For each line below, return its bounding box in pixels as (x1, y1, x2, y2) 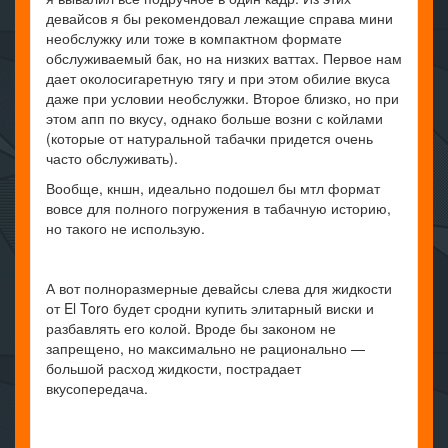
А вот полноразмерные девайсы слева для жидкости (46, 278, 392, 299)
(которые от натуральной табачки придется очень (46, 128, 373, 149)
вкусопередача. (46, 378, 148, 399)
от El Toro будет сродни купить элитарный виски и (46, 298, 374, 319)
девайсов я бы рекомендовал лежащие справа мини (46, 8, 393, 29)
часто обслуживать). (46, 148, 178, 169)
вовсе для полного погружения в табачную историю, (46, 198, 391, 219)
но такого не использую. (46, 218, 205, 239)
